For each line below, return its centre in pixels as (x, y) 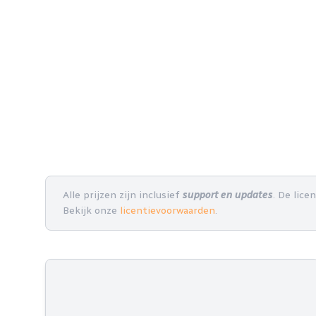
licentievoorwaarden (168, 211)
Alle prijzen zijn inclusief (123, 195)
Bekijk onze (91, 211)
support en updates (228, 195)
